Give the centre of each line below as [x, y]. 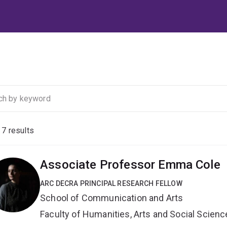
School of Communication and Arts [112, 198]
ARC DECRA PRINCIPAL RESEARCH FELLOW [111, 184]
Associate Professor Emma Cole [130, 165]
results [20, 131]
